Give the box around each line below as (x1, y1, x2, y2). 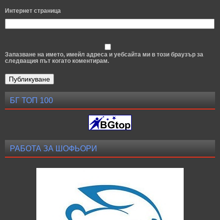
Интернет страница (5, 7, 61, 14)
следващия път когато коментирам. (5, 57, 109, 64)
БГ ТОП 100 (10, 96, 53, 105)
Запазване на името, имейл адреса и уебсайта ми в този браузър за (5, 51, 203, 58)
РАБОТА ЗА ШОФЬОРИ (10, 144, 97, 153)
